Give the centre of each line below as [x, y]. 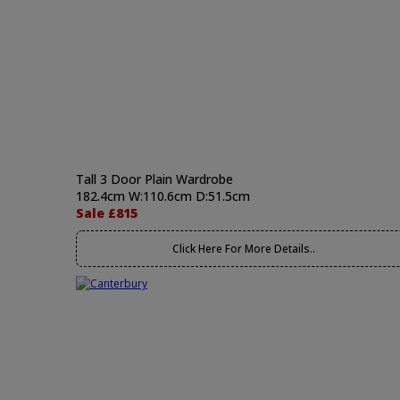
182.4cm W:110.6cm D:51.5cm [163, 196]
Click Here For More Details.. [243, 249]
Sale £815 [107, 213]
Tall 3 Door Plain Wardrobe [154, 179]
